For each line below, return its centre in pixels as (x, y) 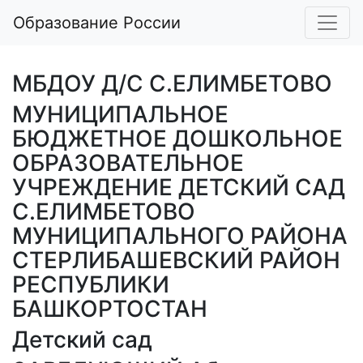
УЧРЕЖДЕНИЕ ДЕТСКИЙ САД (179, 187)
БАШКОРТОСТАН (110, 309)
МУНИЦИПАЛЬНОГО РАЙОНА (180, 236)
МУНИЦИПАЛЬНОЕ (120, 114)
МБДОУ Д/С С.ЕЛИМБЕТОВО (172, 83)
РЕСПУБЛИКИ (91, 284)
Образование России (97, 23)
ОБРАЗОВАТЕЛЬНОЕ (128, 163)
